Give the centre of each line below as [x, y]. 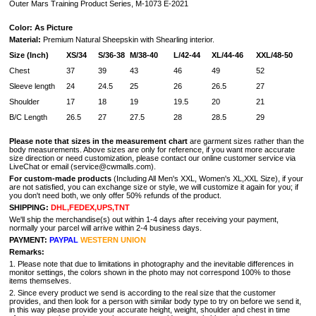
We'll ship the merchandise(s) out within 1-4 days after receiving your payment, [144, 219]
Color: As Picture [41, 28]
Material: [25, 39]
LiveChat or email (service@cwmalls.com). [83, 166]
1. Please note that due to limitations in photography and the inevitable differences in [151, 264]
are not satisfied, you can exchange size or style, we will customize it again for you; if [154, 187]
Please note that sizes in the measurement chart [98, 141]
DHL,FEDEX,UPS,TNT [89, 207]
